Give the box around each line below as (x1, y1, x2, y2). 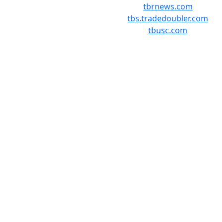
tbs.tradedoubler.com (127, 13, 209, 24)
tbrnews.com (143, 1, 193, 12)
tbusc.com (148, 25, 188, 36)
